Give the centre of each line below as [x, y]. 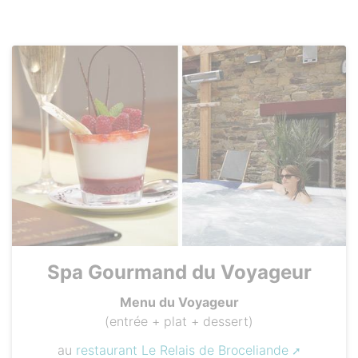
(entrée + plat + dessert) [179, 321]
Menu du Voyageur [179, 302]
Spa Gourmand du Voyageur [179, 272]
